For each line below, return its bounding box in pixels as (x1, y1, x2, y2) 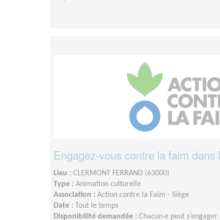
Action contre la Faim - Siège (97, 191, 189, 199)
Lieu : (54, 169, 73, 177)
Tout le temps (75, 201, 118, 210)
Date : (54, 201, 75, 210)
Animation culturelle (76, 180, 141, 188)
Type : (54, 180, 76, 188)
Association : (54, 191, 97, 199)
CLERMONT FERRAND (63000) (73, 169, 169, 177)
